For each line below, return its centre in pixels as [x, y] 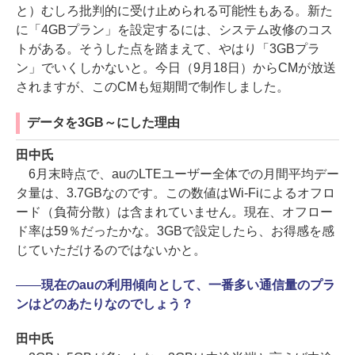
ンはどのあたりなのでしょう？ [105, 304]
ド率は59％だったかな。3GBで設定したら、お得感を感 [175, 231]
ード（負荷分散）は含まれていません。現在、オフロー [174, 212]
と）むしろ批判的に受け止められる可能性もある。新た [174, 11]
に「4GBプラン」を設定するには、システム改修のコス [174, 30]
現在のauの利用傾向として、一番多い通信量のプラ [188, 285]
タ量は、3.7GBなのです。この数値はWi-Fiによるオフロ [176, 193]
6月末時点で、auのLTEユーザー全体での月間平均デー [177, 174]
